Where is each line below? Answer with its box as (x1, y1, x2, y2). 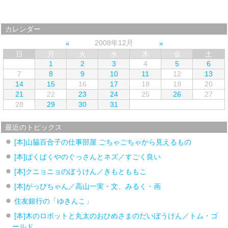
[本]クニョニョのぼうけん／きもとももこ (14, 167, 147, 176)
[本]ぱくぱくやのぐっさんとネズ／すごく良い (14, 152, 161, 161)
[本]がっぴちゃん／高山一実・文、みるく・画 (14, 182, 161, 190)
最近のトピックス (5, 123, 62, 131)
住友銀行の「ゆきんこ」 (14, 196, 93, 205)
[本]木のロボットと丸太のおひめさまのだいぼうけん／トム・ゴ (14, 211, 218, 220)
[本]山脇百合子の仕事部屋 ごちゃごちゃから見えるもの (14, 137, 192, 146)
